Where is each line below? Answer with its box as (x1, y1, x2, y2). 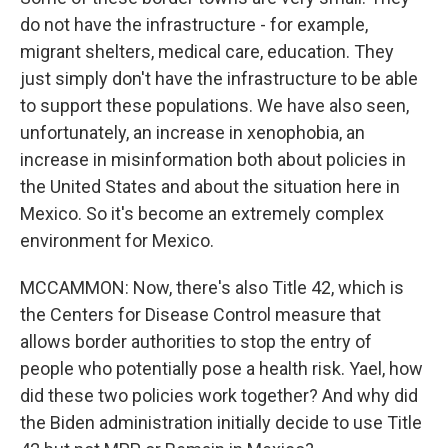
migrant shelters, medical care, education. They (20, 41, 394, 62)
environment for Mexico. (20, 230, 214, 251)
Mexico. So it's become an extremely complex (20, 203, 384, 224)
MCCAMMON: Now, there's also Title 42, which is (20, 277, 404, 298)
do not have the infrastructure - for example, (20, 14, 368, 35)
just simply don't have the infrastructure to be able (20, 68, 418, 89)
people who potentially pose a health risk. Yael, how (20, 358, 423, 379)
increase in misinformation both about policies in (20, 149, 406, 170)
